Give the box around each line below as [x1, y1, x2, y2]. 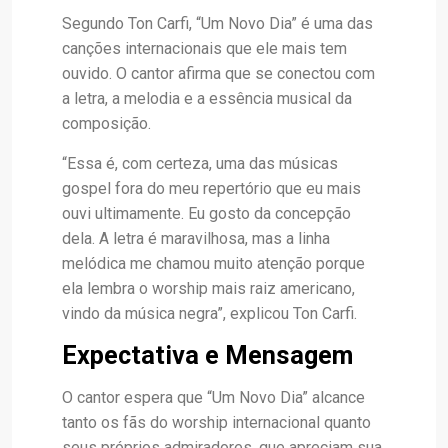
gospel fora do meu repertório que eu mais [62, 178, 361, 198]
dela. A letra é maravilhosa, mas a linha [62, 228, 330, 248]
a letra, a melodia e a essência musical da [62, 88, 352, 108]
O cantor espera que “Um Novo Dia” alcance [62, 387, 365, 407]
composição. [62, 113, 151, 133]
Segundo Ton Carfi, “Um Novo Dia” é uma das [62, 13, 373, 33]
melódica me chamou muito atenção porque [62, 253, 365, 273]
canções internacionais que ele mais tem [62, 38, 347, 58]
